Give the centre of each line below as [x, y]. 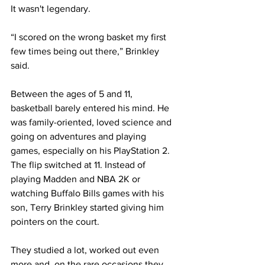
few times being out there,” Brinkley [86, 51]
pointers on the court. [55, 222]
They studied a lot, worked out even [86, 250]
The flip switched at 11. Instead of [79, 165]
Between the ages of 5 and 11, [73, 94]
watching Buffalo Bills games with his [88, 193]
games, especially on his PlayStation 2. [91, 151]
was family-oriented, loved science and [92, 122]
